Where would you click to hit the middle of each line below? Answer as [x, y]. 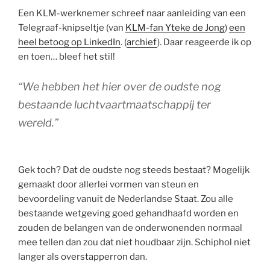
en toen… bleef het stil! [67, 57]
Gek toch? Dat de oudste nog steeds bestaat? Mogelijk [134, 170]
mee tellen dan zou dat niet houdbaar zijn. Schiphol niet [134, 242]
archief [142, 42]
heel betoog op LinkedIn [69, 42]
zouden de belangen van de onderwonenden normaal [130, 228]
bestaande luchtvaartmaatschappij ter [115, 104]
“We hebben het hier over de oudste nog [120, 86]
